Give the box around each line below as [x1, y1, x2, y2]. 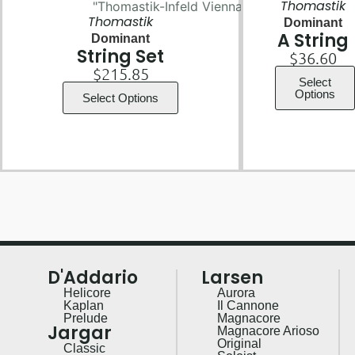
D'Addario [48, 265, 138, 290]
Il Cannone [216, 298, 279, 312]
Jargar [48, 320, 112, 345]
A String [277, 29, 349, 54]
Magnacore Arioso [216, 323, 319, 338]
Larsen [200, 265, 263, 290]
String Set [77, 44, 165, 70]
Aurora [216, 285, 255, 300]
